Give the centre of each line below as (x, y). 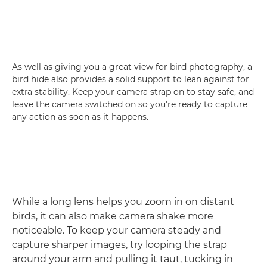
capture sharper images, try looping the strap (119, 244)
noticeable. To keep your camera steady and (117, 230)
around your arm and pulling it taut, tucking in (122, 259)
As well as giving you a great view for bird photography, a (132, 66)
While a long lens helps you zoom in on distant (123, 201)
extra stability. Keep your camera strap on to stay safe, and (133, 91)
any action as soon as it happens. (80, 117)
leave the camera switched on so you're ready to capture (130, 104)
